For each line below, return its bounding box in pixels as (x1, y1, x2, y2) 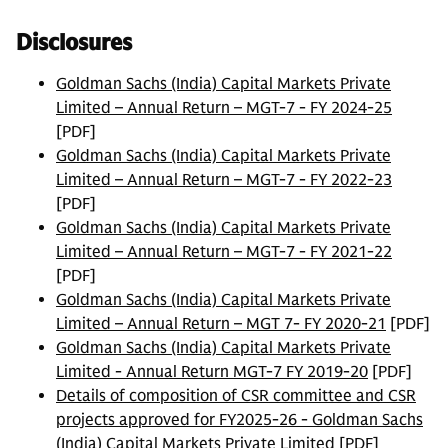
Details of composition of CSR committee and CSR (56, 386, 416, 407)
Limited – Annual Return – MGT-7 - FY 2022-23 (56, 170, 392, 191)
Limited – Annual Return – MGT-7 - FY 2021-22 (56, 242, 392, 263)
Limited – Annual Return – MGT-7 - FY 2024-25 (56, 98, 392, 119)
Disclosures (16, 29, 132, 57)
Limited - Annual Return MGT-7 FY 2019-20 (56, 362, 368, 383)
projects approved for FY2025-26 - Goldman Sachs (56, 410, 423, 431)
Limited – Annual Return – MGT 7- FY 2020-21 (56, 314, 386, 335)
